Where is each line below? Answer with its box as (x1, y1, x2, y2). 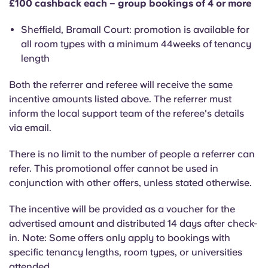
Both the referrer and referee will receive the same (9, 79, 233, 90)
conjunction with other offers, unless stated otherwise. (9, 177, 252, 188)
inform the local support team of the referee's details (9, 108, 244, 119)
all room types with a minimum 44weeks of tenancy (21, 38, 251, 50)
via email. (9, 122, 54, 133)
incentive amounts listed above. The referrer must (9, 93, 232, 105)
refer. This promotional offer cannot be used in (9, 163, 218, 174)
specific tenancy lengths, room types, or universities (9, 246, 242, 258)
